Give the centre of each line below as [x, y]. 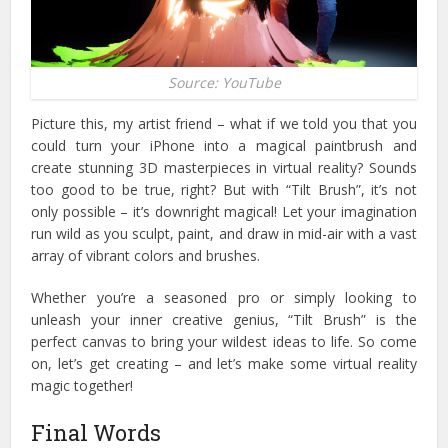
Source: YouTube [224, 82]
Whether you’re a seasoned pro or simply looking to [224, 297]
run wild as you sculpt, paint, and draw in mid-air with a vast [224, 233]
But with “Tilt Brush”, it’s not [319, 189]
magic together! [82, 385]
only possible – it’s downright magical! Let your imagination [224, 211]
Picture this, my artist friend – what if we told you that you [224, 123]
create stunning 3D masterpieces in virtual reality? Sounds [224, 167]
